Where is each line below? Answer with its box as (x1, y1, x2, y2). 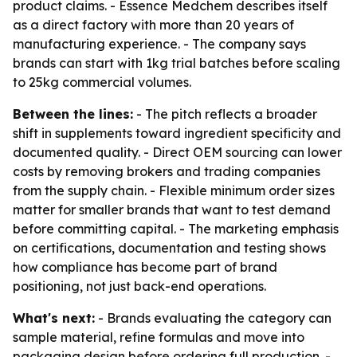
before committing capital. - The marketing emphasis (13, 221, 339, 237)
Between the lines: (13, 106, 133, 122)
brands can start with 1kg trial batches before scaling (13, 55, 340, 71)
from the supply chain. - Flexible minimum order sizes (13, 182, 335, 198)
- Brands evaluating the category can (95, 310, 331, 326)
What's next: (13, 310, 95, 326)
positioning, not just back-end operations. (13, 278, 266, 294)
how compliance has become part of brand (13, 259, 277, 275)
